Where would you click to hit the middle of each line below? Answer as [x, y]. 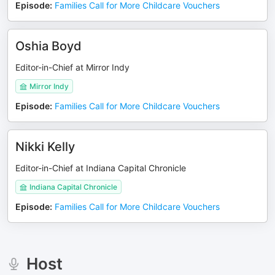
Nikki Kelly [45, 147]
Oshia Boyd [48, 46]
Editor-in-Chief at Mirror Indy [72, 67]
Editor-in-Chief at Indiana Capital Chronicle [101, 168]
